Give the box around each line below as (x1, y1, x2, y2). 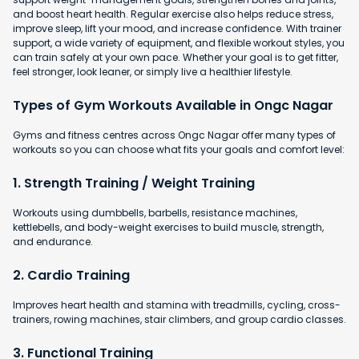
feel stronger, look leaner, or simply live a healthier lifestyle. (13, 64, 292, 79)
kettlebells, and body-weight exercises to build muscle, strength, (13, 220, 324, 234)
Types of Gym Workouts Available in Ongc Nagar (13, 95, 333, 115)
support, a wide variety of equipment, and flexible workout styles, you (13, 35, 345, 50)
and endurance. (13, 234, 93, 248)
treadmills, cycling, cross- (213, 297, 341, 312)
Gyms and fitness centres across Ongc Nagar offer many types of (13, 127, 336, 142)
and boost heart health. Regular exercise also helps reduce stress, (13, 6, 333, 21)
